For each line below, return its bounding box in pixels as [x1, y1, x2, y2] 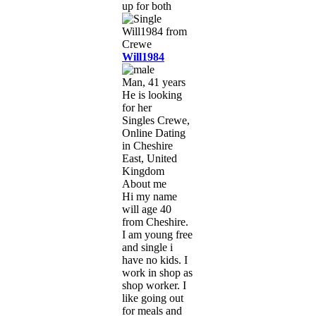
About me [122, 177, 166, 190]
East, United [122, 152, 177, 164]
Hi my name [122, 190, 177, 202]
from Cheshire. [122, 215, 188, 228]
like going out [122, 291, 183, 304]
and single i [122, 241, 173, 253]
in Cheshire [122, 139, 173, 152]
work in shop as [122, 266, 193, 279]
